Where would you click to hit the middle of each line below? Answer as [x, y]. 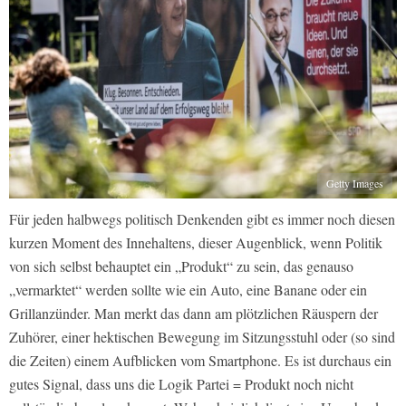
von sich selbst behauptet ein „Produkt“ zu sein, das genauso [181, 266]
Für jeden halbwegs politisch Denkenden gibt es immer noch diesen [202, 219]
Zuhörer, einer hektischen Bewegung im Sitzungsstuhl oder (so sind [202, 337]
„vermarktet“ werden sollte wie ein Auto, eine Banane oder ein [188, 290]
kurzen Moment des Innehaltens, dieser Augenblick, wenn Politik [196, 243]
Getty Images [355, 184]
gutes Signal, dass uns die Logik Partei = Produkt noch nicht [181, 384]
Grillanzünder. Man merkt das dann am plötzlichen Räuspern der [193, 314]
